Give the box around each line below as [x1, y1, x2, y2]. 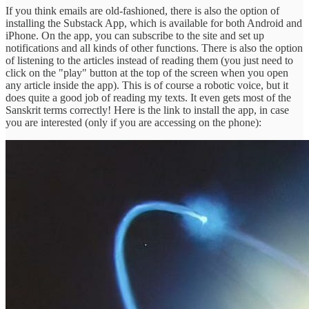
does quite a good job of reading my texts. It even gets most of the [6, 91, 291, 103]
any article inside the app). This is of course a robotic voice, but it [6, 79, 288, 91]
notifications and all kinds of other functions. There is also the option [6, 41, 303, 54]
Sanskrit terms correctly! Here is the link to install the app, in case [6, 103, 289, 116]
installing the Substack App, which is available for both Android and [6, 17, 302, 29]
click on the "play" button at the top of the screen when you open [6, 66, 288, 79]
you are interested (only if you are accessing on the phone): [6, 116, 261, 128]
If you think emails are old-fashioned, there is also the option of [6, 4, 279, 17]
